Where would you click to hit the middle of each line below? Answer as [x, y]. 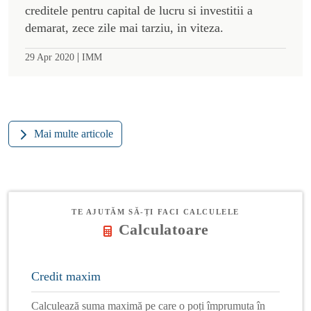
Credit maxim [66, 276]
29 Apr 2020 [50, 57]
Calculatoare [164, 229]
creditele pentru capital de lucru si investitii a [139, 10]
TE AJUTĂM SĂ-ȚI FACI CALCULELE [155, 211]
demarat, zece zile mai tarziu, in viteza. [124, 27]
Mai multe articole [74, 133]
